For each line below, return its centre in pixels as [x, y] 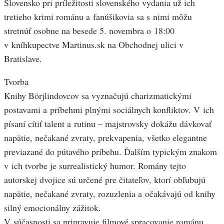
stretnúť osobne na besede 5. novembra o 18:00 [89, 31]
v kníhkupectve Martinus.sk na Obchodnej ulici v [94, 45]
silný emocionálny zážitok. [52, 208]
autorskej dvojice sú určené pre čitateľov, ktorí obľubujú [105, 180]
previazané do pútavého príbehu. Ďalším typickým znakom [110, 152]
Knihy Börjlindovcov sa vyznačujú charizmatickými [98, 96]
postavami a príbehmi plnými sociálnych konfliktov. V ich [109, 110]
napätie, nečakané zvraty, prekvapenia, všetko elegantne [105, 138]
